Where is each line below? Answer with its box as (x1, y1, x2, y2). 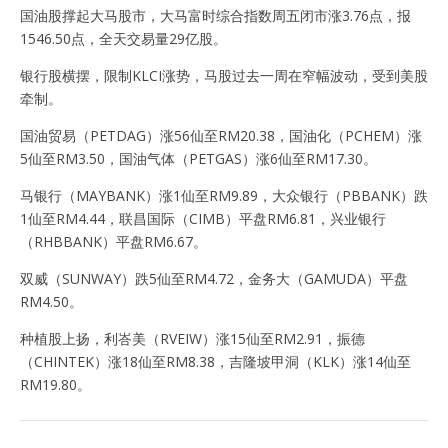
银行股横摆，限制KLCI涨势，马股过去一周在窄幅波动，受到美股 (20, 65, 428, 85)
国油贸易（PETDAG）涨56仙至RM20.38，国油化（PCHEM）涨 (20, 125, 422, 145)
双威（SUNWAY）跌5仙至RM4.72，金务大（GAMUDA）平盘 (20, 268, 408, 288)
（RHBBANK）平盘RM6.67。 (20, 231, 207, 251)
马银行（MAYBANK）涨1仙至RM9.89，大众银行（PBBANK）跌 (20, 185, 428, 205)
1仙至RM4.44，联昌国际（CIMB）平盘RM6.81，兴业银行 (20, 208, 386, 228)
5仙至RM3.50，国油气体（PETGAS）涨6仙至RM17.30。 (20, 148, 377, 168)
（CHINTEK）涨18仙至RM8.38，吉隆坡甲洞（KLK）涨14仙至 (20, 351, 411, 371)
